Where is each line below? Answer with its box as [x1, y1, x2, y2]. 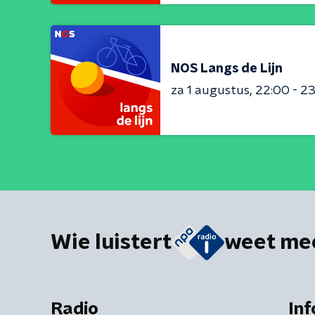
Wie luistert [51, 232, 172, 254]
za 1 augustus [171, 84, 250, 97]
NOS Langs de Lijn [171, 62, 283, 75]
